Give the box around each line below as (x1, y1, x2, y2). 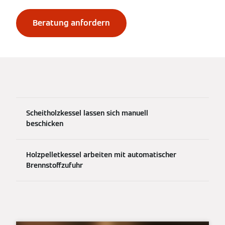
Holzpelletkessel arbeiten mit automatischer (26, 150, 176, 159)
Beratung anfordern (33, 17, 110, 28)
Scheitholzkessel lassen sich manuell (26, 108, 148, 118)
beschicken (26, 119, 63, 128)
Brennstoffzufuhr (26, 160, 83, 170)
